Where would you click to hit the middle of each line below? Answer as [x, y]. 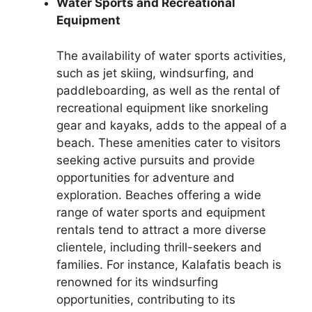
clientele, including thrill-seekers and [159, 247]
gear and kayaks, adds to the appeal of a [172, 125]
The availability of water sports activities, [171, 55]
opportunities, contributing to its [146, 299]
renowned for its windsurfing [137, 282]
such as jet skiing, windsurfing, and [155, 73]
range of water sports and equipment [161, 212]
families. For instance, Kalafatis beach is [169, 264]
